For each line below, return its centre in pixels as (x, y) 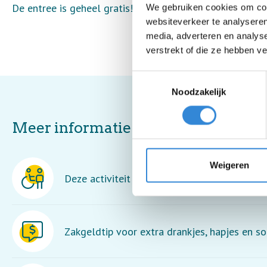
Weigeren (229, 165)
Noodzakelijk (199, 92)
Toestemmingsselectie (176, 77)
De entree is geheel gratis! (72, 8)
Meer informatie (72, 128)
